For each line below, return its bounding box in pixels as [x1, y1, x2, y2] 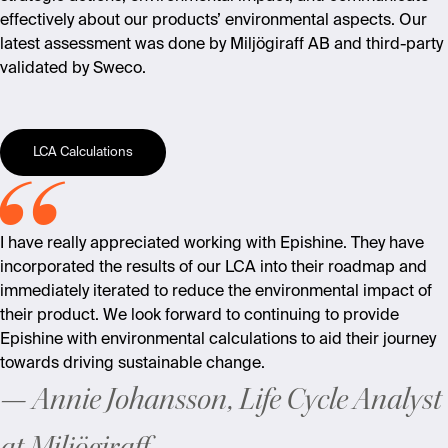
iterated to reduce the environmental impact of [89, 284, 432, 300]
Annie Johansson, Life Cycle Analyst [32, 381, 442, 419]
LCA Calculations [33, 146, 133, 159]
